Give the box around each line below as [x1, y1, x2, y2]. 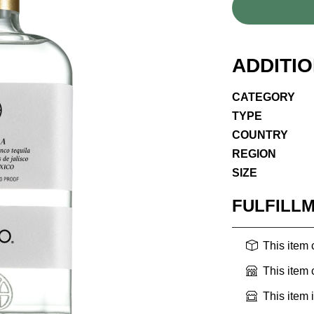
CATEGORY [232, 91, 295, 104]
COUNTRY [232, 129, 288, 142]
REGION [232, 148, 276, 161]
